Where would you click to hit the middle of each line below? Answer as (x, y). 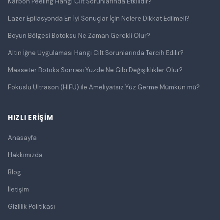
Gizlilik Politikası (31, 206)
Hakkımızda (25, 155)
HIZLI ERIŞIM (31, 117)
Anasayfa (22, 138)
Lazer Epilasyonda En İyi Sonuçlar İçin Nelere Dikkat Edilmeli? (99, 18)
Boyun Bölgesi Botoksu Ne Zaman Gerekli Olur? (79, 36)
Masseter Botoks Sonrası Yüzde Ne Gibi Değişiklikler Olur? (95, 70)
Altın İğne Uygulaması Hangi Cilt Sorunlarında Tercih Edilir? (96, 53)
